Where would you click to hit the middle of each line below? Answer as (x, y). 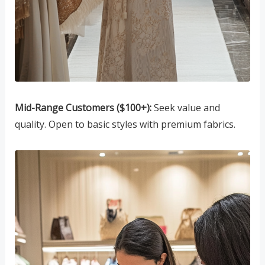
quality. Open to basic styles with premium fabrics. (125, 124)
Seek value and (185, 107)
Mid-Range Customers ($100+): (83, 107)
